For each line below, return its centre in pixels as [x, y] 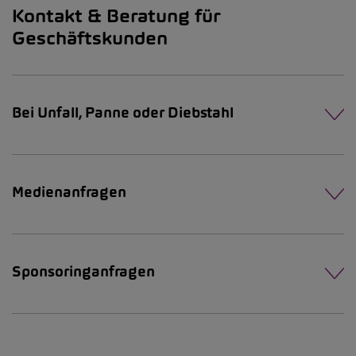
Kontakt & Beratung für [116, 15]
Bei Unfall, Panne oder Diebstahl [123, 112]
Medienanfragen [69, 192]
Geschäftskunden [90, 38]
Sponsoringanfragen [83, 271]
